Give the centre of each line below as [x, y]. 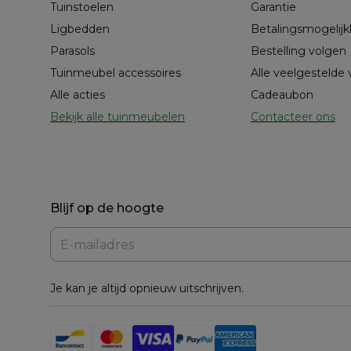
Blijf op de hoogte [107, 208]
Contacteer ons [293, 117]
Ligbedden [80, 29]
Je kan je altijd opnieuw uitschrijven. [147, 289]
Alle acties [78, 95]
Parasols [72, 51]
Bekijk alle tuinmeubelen [118, 117]
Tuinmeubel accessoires [116, 73]
